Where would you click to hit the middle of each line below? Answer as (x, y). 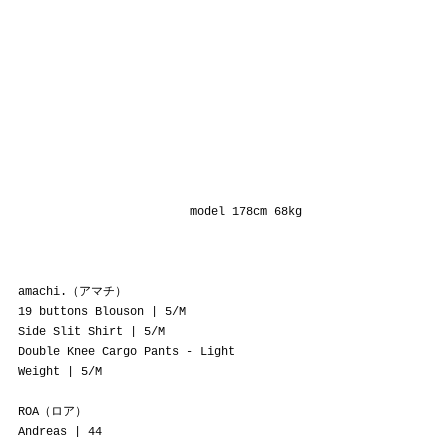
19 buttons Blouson (81, 311)
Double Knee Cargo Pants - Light (130, 351)
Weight (39, 371)
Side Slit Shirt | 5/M (91, 331)
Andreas (42, 431)
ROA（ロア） (52, 411)
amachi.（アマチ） (72, 291)
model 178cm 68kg (246, 211)
